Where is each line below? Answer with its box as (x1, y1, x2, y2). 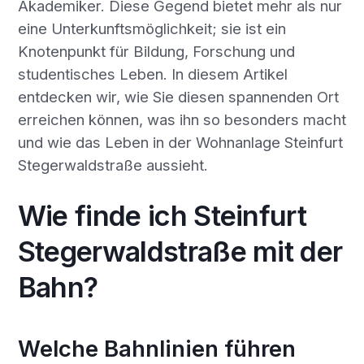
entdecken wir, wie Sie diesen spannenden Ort (17, 87, 339, 106)
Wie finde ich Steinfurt (17, 199, 307, 233)
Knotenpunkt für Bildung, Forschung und (17, 41, 295, 60)
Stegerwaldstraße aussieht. (17, 155, 208, 174)
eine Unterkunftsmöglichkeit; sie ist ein (17, 19, 286, 37)
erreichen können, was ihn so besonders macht (17, 110, 346, 128)
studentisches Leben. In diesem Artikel (17, 64, 288, 83)
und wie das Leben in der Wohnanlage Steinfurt (17, 132, 343, 151)
